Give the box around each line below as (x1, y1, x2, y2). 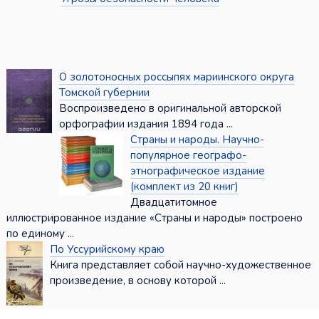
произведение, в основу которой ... (49, 273, 226, 288)
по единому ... (6, 226, 74, 241)
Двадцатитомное (130, 195, 217, 210)
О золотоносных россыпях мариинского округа (58, 70, 294, 85)
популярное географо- (130, 148, 246, 163)
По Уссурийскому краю (49, 242, 164, 257)
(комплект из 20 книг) (130, 179, 239, 194)
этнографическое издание (130, 164, 265, 179)
